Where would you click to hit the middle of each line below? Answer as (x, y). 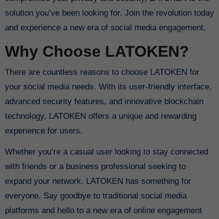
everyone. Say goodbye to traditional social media (96, 196)
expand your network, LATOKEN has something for (98, 181)
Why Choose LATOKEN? (97, 52)
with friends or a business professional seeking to (95, 166)
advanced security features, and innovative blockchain (104, 101)
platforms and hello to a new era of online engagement (103, 210)
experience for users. (44, 131)
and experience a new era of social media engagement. (105, 28)
